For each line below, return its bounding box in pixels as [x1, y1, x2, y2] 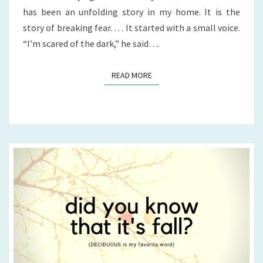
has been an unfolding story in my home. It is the [23, 6, 240, 18]
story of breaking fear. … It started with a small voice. [23, 22, 240, 34]
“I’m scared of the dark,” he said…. [23, 38, 160, 50]
